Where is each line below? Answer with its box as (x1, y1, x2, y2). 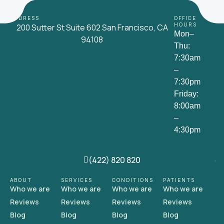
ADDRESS (10, 14, 39, 21)
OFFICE (174, 14, 196, 21)
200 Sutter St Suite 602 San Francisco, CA (16, 21, 168, 33)
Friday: (174, 89, 198, 98)
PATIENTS (163, 176, 195, 183)
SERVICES (61, 176, 92, 183)
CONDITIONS (112, 176, 153, 183)
